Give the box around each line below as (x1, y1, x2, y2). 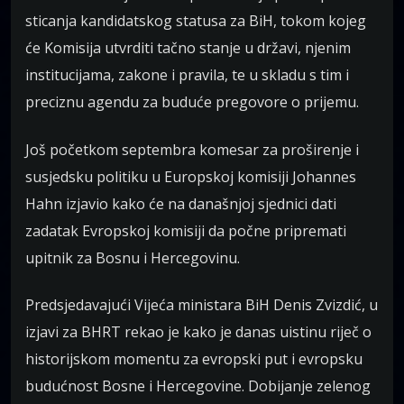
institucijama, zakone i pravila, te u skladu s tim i (25, 65, 349, 86)
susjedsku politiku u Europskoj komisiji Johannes (25, 166, 356, 187)
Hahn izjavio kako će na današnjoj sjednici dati (25, 193, 336, 214)
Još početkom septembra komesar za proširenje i (25, 139, 359, 160)
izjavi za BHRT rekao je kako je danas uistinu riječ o (25, 322, 372, 343)
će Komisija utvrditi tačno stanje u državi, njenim (25, 38, 351, 59)
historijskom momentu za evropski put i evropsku (25, 349, 363, 370)
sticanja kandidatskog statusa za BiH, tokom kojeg (25, 11, 366, 32)
